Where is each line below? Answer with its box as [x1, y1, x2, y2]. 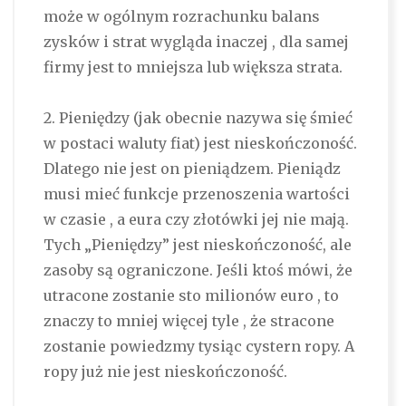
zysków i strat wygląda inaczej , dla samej [43, 33, 349, 52]
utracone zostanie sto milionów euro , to [43, 286, 339, 305]
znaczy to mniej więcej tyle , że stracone [43, 312, 334, 331]
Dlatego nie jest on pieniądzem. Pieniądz [43, 159, 341, 179]
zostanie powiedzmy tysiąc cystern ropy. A [43, 337, 354, 356]
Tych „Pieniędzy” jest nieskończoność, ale [43, 236, 352, 255]
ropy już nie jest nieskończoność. [43, 362, 287, 382]
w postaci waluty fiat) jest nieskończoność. [43, 134, 357, 153]
